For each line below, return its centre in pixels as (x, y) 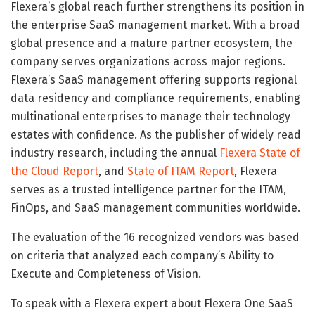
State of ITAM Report (181, 171)
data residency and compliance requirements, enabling (155, 98)
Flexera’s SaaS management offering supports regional (154, 79)
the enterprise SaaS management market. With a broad (155, 25)
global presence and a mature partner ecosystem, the (152, 43)
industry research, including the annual (115, 153)
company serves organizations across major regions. (148, 61)
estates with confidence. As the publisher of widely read (156, 134)
